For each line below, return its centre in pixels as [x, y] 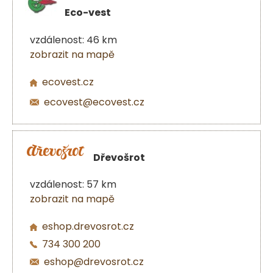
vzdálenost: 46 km [73, 40]
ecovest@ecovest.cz [94, 102]
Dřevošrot [119, 157]
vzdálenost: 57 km [73, 185]
